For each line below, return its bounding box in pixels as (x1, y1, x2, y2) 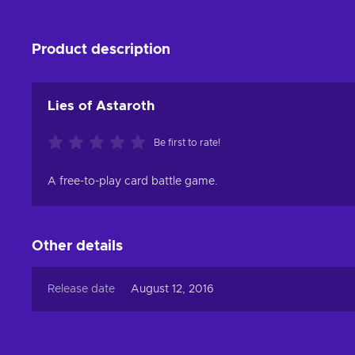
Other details (32, 239, 123, 254)
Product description (32, 43, 170, 57)
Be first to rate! (154, 138, 220, 147)
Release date (48, 284, 115, 295)
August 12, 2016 (131, 284, 214, 295)
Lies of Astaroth (48, 99, 155, 113)
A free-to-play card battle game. (48, 176, 218, 187)
